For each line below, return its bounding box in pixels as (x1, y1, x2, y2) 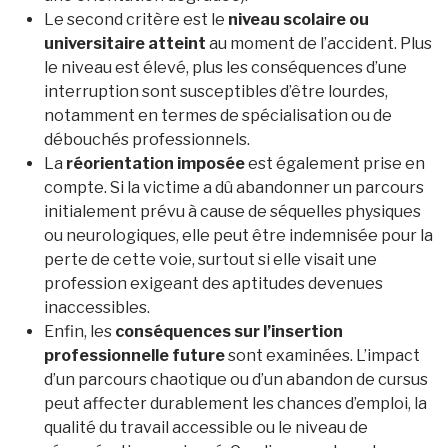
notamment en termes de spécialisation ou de (44, 105, 392, 125)
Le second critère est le (44, 9, 228, 29)
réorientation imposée (66, 153, 245, 173)
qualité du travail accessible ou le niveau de (44, 417, 368, 437)
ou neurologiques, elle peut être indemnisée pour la (44, 225, 433, 245)
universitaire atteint (44, 33, 206, 53)
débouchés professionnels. (44, 129, 250, 149)
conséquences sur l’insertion (115, 321, 343, 341)
